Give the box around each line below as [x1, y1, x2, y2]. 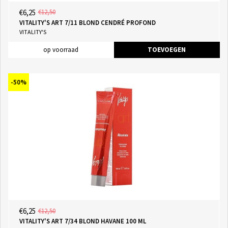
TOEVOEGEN [148, 45, 186, 54]
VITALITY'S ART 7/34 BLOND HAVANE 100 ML [19, 217, 146, 226]
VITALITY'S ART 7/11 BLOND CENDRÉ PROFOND [19, 18, 156, 27]
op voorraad [43, 45, 78, 54]
